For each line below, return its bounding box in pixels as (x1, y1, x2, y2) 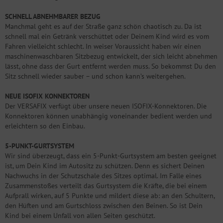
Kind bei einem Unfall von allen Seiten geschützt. (5, 211, 155, 220)
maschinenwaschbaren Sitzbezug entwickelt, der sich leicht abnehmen (5, 51, 218, 61)
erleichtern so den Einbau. (5, 121, 85, 130)
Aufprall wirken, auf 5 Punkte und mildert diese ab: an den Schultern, (5, 191, 215, 200)
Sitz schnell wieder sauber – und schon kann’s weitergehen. (5, 71, 186, 81)
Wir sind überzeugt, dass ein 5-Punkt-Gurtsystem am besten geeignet (5, 151, 217, 160)
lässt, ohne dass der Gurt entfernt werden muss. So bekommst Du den (5, 61, 216, 71)
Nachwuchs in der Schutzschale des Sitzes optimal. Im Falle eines (5, 171, 202, 180)
